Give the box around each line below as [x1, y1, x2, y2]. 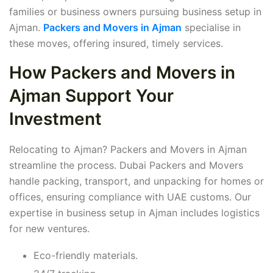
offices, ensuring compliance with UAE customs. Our [9, 191, 251, 204]
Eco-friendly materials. [34, 249, 138, 262]
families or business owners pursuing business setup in [9, 5, 261, 18]
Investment [9, 108, 102, 130]
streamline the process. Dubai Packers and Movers [9, 159, 243, 172]
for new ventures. [9, 222, 90, 235]
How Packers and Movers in [9, 62, 235, 83]
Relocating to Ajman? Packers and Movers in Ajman [9, 143, 247, 156]
